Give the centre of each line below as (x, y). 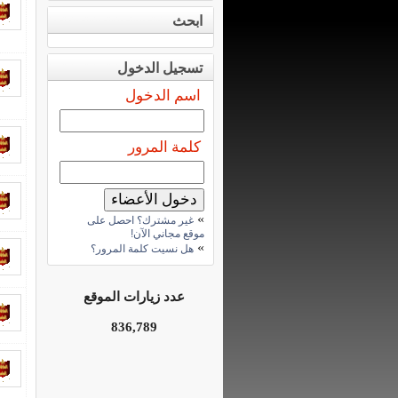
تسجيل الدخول (160, 68)
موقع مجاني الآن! (167, 234)
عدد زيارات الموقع (134, 297)
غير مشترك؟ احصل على (140, 220)
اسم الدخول (163, 96)
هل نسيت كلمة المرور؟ (142, 249)
